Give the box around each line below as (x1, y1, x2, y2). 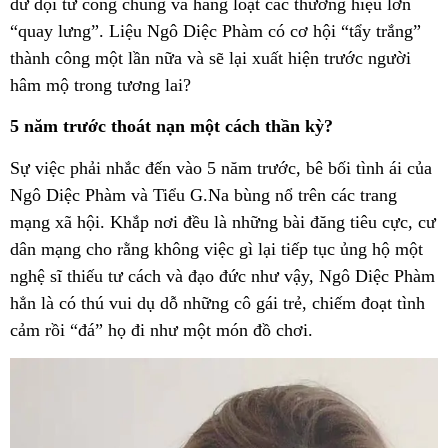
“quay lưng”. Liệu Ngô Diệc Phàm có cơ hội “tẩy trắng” (10, 21, 421, 42)
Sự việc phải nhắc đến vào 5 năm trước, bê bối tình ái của (10, 157, 432, 178)
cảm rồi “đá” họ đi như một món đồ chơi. (10, 319, 318, 340)
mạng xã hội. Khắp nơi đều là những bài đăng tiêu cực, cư (10, 211, 436, 232)
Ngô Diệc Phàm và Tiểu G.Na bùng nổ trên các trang (10, 184, 397, 205)
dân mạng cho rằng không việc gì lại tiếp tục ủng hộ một (10, 238, 423, 259)
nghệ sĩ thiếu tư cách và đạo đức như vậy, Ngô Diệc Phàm (10, 265, 435, 286)
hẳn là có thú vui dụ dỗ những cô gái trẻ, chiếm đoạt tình (10, 292, 425, 313)
